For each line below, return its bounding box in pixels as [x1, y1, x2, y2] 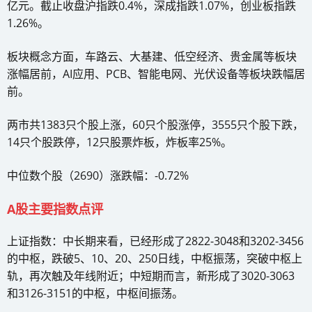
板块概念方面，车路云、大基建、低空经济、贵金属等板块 [7, 48, 297, 64]
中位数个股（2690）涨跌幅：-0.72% [7, 167, 189, 183]
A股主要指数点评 [7, 199, 103, 217]
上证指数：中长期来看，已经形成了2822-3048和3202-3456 [7, 233, 304, 249]
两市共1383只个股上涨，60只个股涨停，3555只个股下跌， [7, 116, 304, 132]
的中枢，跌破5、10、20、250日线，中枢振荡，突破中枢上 [7, 250, 302, 266]
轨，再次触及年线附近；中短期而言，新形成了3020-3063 [7, 267, 295, 283]
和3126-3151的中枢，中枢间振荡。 [7, 285, 183, 301]
